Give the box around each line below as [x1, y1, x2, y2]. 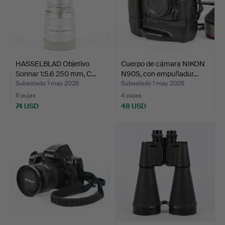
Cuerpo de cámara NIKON [121, 59, 205, 69]
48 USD [121, 101, 146, 111]
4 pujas [121, 91, 141, 100]
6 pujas [16, 91, 36, 100]
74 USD [16, 101, 39, 111]
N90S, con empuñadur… [121, 69, 198, 79]
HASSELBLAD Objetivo [16, 59, 89, 69]
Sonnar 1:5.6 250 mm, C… [16, 69, 96, 79]
